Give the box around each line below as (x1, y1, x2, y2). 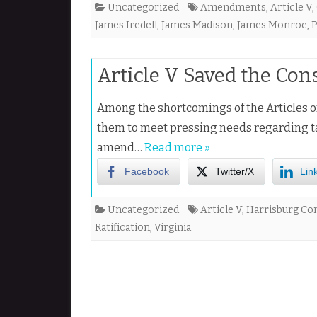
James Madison (161, 19, 233, 31)
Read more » (144, 141, 210, 154)
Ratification (95, 221, 150, 234)
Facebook (125, 166, 169, 177)
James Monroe (237, 19, 307, 31)
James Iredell (95, 19, 157, 31)
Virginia (154, 221, 191, 234)
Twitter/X (215, 166, 254, 177)
